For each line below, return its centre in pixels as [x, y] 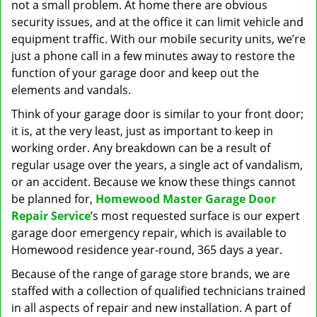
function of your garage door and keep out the [135, 73]
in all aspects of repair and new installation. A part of [151, 308]
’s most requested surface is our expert [195, 216]
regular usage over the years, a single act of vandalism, [157, 165]
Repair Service [51, 216]
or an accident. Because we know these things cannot [154, 182]
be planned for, [53, 199]
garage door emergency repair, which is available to [149, 233]
